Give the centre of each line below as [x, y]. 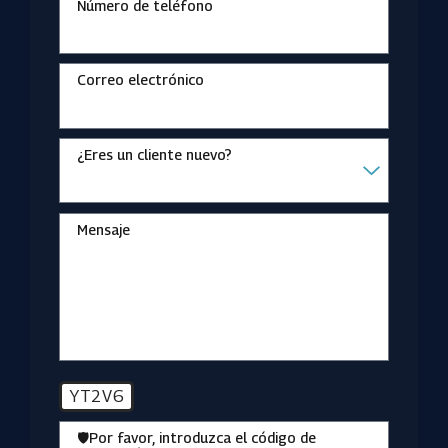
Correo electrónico [140, 80]
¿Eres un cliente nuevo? [154, 155]
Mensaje [103, 229]
